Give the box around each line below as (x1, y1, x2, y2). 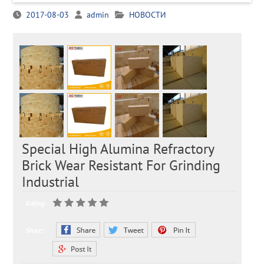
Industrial (22, 173, 80, 192)
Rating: (25, 199, 46, 208)
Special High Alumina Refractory (22, 140, 214, 159)
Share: (25, 226, 44, 235)
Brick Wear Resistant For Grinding (22, 156, 221, 175)
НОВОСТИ (128, 9, 166, 20)
